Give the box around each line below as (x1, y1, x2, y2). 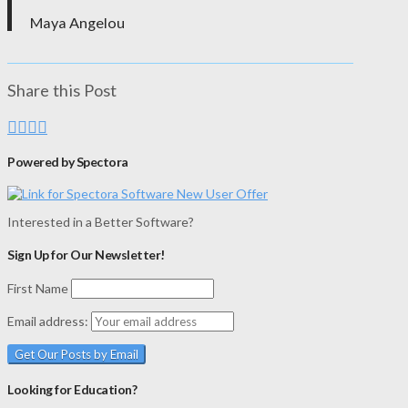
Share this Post (7, 79, 117, 100)
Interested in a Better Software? (7, 214, 194, 230)
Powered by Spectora (7, 153, 128, 169)
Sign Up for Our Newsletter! (7, 246, 165, 262)
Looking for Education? (7, 381, 138, 397)
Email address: (7, 313, 91, 330)
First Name (7, 280, 68, 297)
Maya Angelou (30, 13, 125, 31)
